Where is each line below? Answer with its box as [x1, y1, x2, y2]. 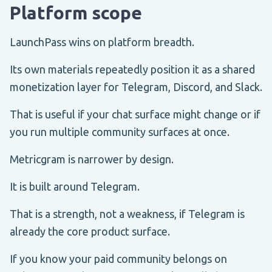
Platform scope [10, 2, 142, 23]
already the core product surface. [10, 225, 170, 237]
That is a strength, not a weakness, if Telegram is [10, 207, 245, 220]
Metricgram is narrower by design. [10, 152, 174, 165]
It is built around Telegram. [10, 180, 140, 192]
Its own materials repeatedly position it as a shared [10, 63, 255, 75]
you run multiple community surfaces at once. [10, 125, 229, 138]
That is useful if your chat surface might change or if [10, 107, 260, 120]
